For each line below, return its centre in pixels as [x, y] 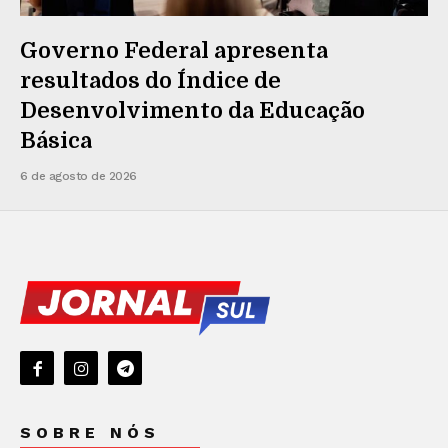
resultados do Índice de [150, 80]
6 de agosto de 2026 [78, 175]
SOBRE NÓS [90, 432]
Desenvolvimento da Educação [192, 110]
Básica [56, 140]
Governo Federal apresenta [174, 50]
